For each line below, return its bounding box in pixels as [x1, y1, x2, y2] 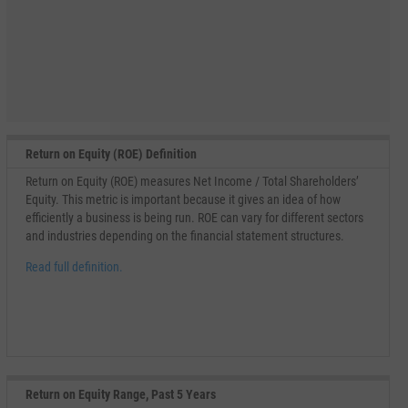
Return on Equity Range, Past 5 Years [25, 387, 216, 402]
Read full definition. [25, 260, 123, 274]
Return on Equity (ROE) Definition [25, 147, 197, 161]
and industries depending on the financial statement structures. [25, 229, 344, 243]
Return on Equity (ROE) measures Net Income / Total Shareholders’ [25, 174, 359, 189]
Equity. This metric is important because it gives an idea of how [25, 192, 341, 207]
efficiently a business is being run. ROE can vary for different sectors [25, 210, 363, 225]
